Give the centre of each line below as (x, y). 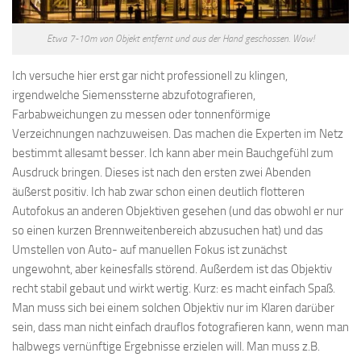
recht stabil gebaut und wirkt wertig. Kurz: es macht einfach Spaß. (174, 288)
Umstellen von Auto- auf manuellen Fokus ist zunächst (149, 249)
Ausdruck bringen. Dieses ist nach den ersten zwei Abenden (162, 172)
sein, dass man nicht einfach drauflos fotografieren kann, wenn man (180, 327)
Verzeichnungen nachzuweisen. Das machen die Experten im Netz (178, 133)
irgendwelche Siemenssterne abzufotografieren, (134, 95)
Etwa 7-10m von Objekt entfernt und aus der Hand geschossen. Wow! (180, 38)
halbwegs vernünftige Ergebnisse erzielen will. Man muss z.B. (166, 346)
